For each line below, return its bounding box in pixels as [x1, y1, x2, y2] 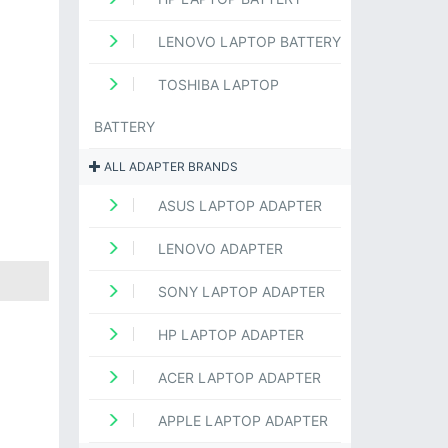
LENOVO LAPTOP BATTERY [153, 33, 341, 51]
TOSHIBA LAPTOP [153, 76, 279, 94]
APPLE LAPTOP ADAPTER [153, 412, 328, 430]
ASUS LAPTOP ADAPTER [153, 197, 322, 215]
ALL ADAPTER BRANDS [100, 159, 238, 175]
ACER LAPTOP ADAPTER [153, 369, 321, 387]
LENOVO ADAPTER [153, 240, 283, 258]
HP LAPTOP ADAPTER [153, 326, 304, 344]
